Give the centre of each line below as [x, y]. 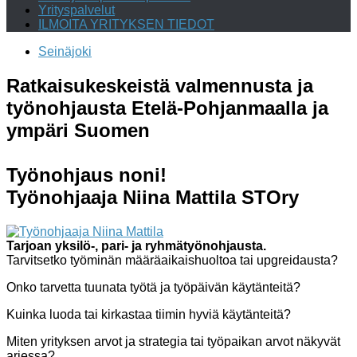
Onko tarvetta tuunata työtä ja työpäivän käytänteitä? [153, 287]
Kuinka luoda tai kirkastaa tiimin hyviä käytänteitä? [149, 314]
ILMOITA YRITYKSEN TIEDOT [126, 24]
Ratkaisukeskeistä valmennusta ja [160, 85]
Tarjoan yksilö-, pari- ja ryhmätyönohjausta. [136, 245]
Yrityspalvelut [76, 10]
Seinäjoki [65, 51]
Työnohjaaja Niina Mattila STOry [153, 197]
